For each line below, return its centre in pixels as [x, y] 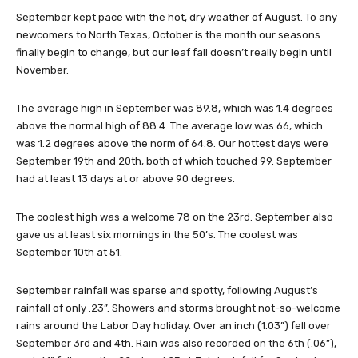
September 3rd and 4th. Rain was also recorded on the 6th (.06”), [176, 344]
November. [42, 70]
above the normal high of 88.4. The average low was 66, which [169, 126]
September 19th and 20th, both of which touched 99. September [174, 161]
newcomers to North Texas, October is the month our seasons [168, 35]
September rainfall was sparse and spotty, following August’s [167, 291]
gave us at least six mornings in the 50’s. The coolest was [157, 235]
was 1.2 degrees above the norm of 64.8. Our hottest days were [172, 144]
